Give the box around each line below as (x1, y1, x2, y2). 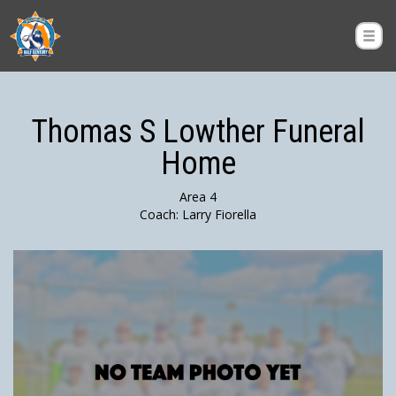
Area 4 (179, 188, 217, 205)
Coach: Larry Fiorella (140, 206, 256, 223)
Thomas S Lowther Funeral (31, 113, 365, 150)
